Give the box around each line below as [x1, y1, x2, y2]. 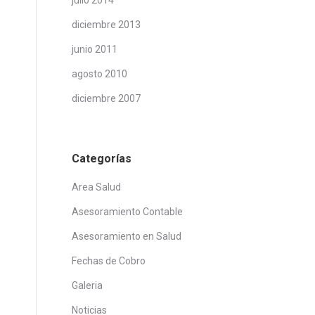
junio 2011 [72, 44, 117, 55]
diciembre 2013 [72, 19, 141, 30]
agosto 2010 [72, 68, 127, 79]
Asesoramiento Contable [72, 206, 183, 217]
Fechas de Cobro [72, 255, 146, 266]
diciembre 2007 [72, 93, 141, 104]
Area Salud [72, 181, 121, 193]
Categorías [72, 152, 131, 165]
